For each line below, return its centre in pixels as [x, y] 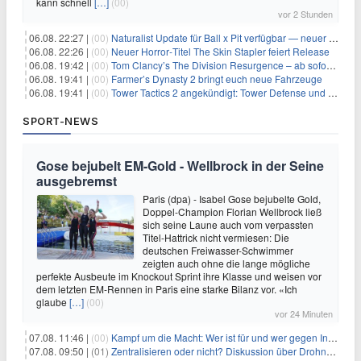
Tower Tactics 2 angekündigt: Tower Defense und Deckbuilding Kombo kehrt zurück [220, 92]
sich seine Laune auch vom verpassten [228, 224]
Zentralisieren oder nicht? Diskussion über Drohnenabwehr [219, 351]
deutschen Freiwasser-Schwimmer [218, 250]
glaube [53, 301]
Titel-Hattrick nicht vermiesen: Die [216, 237]
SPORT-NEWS [60, 120]
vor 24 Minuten [304, 313]
